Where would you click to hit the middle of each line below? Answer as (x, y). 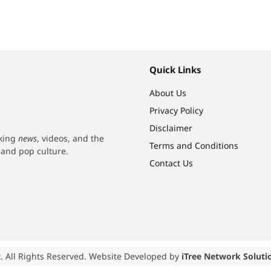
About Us (168, 93)
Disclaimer (171, 128)
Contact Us (171, 163)
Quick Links (175, 70)
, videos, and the (70, 139)
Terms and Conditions (194, 146)
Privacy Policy (176, 111)
